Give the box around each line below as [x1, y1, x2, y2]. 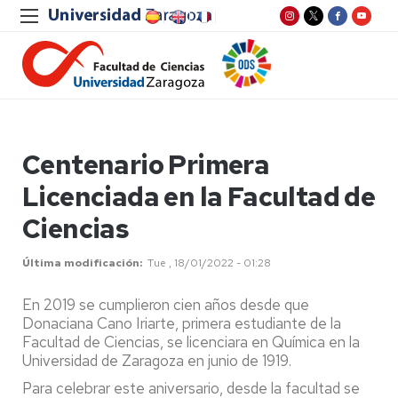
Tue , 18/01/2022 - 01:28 [147, 256, 271, 270]
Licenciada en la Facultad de [22, 179, 376, 214]
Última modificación [22, 256, 139, 270]
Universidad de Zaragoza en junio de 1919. [22, 351, 291, 370]
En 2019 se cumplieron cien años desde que [22, 295, 309, 314]
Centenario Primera [22, 147, 270, 182]
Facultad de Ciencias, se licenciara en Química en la [22, 332, 360, 352]
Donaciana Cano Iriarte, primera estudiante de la [22, 314, 341, 333]
